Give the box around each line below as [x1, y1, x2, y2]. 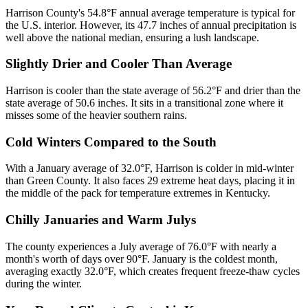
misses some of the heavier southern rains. [5, 109, 187, 122]
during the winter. [5, 277, 82, 289]
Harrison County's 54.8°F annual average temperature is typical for [5, 6, 295, 19]
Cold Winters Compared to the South [5, 134, 217, 149]
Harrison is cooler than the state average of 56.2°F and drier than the [5, 85, 300, 97]
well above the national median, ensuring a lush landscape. [5, 31, 259, 43]
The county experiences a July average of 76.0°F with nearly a [5, 240, 276, 252]
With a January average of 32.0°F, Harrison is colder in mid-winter [5, 162, 294, 175]
